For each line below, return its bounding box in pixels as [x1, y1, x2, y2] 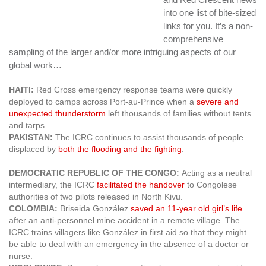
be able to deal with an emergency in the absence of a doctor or [9, 239, 249, 249]
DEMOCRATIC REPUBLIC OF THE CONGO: [9, 167, 182, 178]
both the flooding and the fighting [58, 144, 182, 154]
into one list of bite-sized [163, 7, 256, 18]
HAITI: [9, 84, 34, 94]
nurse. [9, 251, 33, 261]
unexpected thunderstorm [9, 108, 106, 118]
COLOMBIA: [9, 203, 58, 213]
